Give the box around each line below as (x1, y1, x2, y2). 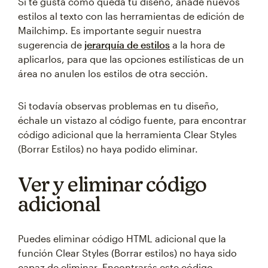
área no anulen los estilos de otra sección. (18, 68, 208, 79)
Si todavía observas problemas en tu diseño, (18, 100, 219, 111)
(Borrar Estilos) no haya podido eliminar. (18, 143, 198, 154)
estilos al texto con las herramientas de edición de (18, 10, 244, 22)
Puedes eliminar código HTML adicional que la (18, 233, 226, 244)
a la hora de (170, 39, 225, 50)
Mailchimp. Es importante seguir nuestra (18, 25, 202, 36)
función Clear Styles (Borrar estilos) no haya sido (18, 247, 237, 258)
